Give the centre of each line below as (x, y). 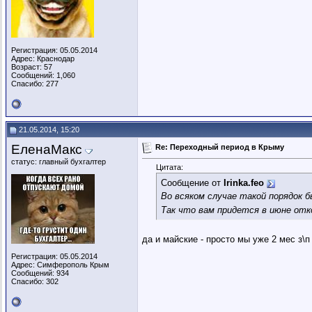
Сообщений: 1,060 (43, 75)
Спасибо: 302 (35, 281)
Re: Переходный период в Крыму (220, 147)
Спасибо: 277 (35, 84)
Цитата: (170, 167)
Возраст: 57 (32, 67)
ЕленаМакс (47, 149)
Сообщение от (192, 183)
